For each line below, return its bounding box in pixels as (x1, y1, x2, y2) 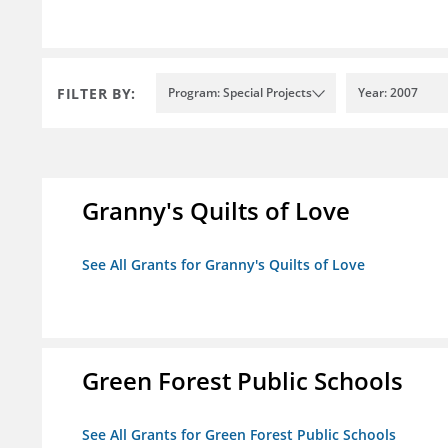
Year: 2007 (358, 84, 418, 102)
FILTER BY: (57, 83, 136, 103)
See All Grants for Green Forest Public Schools (82, 425, 396, 445)
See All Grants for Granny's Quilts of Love (82, 255, 365, 275)
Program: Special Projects (168, 84, 312, 102)
